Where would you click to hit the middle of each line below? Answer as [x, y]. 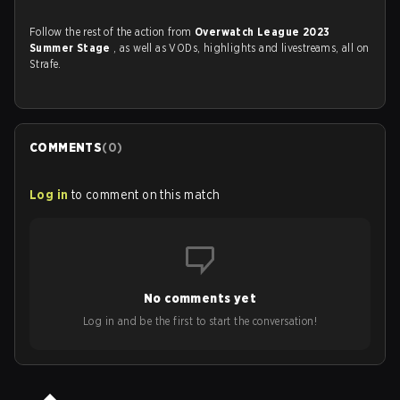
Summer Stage [72, 48]
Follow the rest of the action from [112, 32]
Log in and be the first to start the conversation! [200, 321]
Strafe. [46, 64]
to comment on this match [146, 195]
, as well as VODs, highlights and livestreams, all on [242, 48]
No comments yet [200, 298]
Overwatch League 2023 [262, 32]
